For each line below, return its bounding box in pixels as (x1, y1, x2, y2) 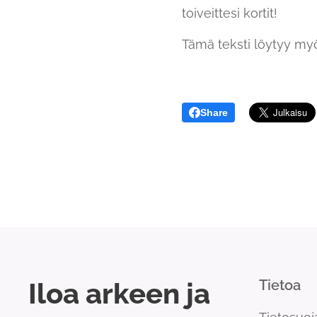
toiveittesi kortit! (182, 6, 277, 21)
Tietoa (259, 277, 301, 294)
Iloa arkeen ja (28, 277, 210, 311)
